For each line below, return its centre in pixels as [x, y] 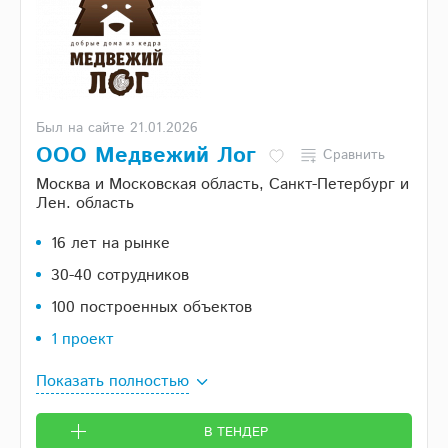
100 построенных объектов [151, 308]
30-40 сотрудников [120, 276]
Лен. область [85, 204]
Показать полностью [112, 382]
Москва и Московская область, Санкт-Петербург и [222, 185]
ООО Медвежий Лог [146, 156]
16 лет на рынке [110, 244]
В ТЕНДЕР [235, 433]
